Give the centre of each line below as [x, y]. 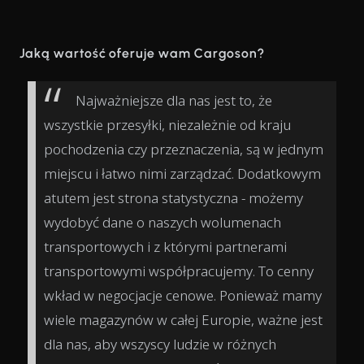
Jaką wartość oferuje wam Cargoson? [142, 53]
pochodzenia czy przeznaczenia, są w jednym [184, 149]
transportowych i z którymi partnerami [165, 246]
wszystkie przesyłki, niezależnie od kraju [167, 124]
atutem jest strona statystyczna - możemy [173, 197]
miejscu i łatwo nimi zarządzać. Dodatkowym [182, 173]
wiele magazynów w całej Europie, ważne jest [183, 319]
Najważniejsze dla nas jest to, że [174, 100]
